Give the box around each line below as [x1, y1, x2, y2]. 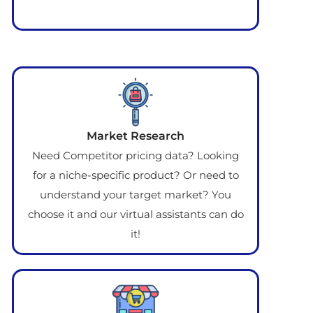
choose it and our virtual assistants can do [27, 208, 244, 221]
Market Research [87, 129, 184, 143]
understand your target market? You [40, 188, 231, 202]
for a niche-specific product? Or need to [32, 168, 239, 182]
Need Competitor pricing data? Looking [32, 149, 239, 163]
